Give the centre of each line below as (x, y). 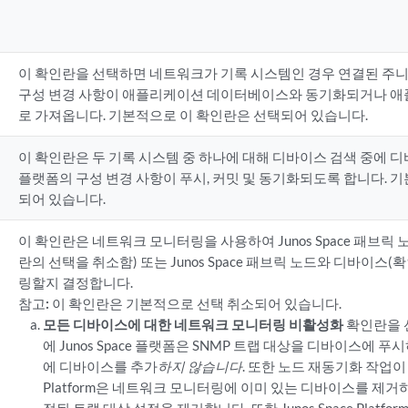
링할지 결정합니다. (75, 282)
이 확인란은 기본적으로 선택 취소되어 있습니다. (196, 303)
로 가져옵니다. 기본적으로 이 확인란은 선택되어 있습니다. (193, 115)
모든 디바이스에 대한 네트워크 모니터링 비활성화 (194, 324)
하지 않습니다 (200, 366)
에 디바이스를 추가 (101, 366)
